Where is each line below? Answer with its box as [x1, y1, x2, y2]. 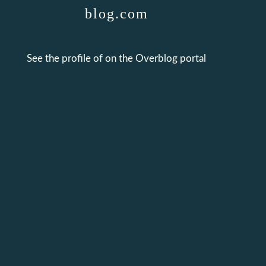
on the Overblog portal [105, 53, 206, 64]
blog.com [84, 6, 148, 21]
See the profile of [27, 53, 105, 64]
